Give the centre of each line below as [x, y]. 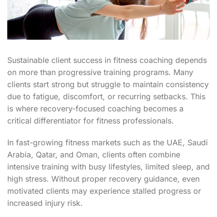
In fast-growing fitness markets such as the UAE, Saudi [108, 143]
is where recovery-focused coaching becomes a [95, 109]
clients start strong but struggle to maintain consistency [108, 85]
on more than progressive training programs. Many [100, 72]
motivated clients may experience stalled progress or [104, 191]
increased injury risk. [45, 203]
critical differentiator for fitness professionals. [91, 121]
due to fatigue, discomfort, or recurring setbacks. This [106, 97]
